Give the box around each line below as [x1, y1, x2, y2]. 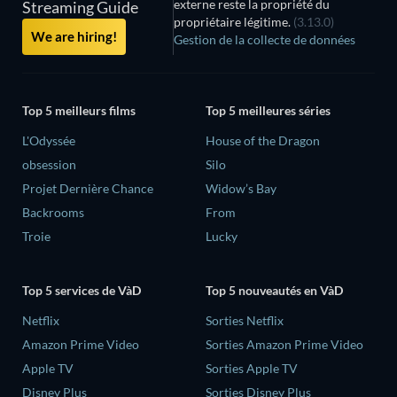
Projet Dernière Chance [22, 180, 153, 196]
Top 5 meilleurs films [22, 102, 136, 118]
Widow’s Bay [206, 180, 276, 196]
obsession [22, 156, 76, 172]
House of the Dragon [206, 132, 320, 148]
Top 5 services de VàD [22, 283, 141, 299]
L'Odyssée [22, 132, 75, 148]
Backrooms [22, 204, 84, 220]
